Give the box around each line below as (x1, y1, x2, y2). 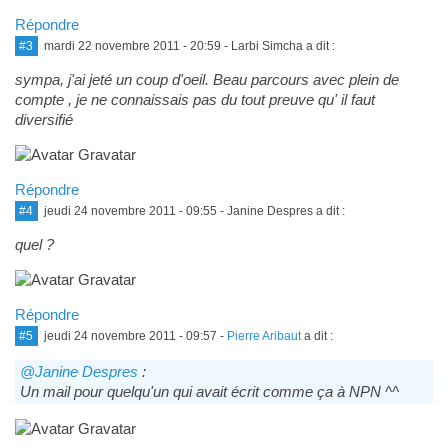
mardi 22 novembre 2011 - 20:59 (43, 39, 221, 54)
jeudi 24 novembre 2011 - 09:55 (43, 204, 217, 219)
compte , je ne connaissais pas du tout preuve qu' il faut (14, 91, 375, 109)
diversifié (14, 111, 73, 129)
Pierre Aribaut (226, 329, 301, 344)
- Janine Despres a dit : (216, 204, 345, 219)
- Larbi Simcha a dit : (220, 39, 335, 54)
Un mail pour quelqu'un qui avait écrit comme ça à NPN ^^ (19, 383, 399, 401)
